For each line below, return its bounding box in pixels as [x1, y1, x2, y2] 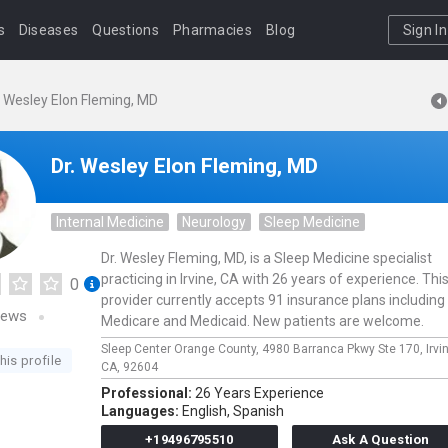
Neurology [182, 214, 246, 230]
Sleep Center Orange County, [101, 342, 262, 356]
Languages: [101, 403, 182, 419]
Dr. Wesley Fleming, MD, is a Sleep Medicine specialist [101, 250, 432, 266]
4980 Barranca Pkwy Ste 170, [262, 342, 426, 356]
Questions [92, 22, 159, 38]
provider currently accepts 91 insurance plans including [101, 292, 445, 308]
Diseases [18, 22, 79, 38]
